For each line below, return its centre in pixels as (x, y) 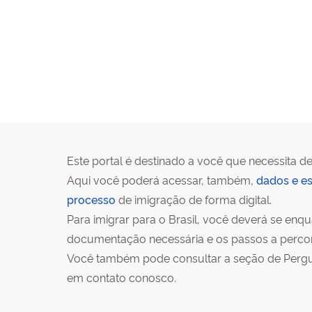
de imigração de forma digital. (194, 200)
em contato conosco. (122, 278)
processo (91, 200)
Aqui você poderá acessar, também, (162, 180)
